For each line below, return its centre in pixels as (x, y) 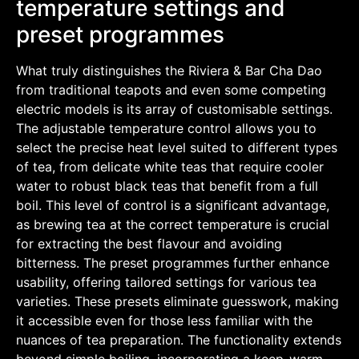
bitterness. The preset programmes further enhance (173, 262)
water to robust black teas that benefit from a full (167, 186)
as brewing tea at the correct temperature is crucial (173, 224)
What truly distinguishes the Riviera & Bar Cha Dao (169, 70)
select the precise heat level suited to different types (177, 147)
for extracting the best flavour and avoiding (149, 243)
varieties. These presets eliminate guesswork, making (177, 301)
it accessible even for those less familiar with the (164, 320)
